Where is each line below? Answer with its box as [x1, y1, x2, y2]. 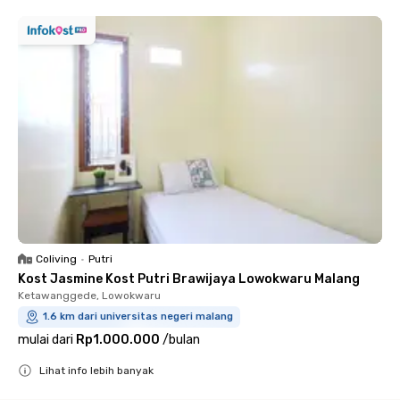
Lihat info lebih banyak [39, 363, 154, 377]
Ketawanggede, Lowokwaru [18, 288, 161, 302]
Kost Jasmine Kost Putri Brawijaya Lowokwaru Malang [18, 271, 360, 287]
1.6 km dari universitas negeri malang [43, 310, 233, 322]
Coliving [36, 252, 77, 265]
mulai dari [18, 331, 73, 347]
